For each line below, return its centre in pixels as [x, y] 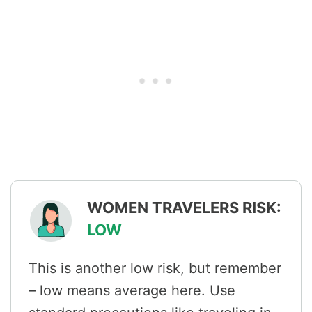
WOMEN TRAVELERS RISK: [184, 208]
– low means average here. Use [132, 291]
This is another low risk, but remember [155, 268]
